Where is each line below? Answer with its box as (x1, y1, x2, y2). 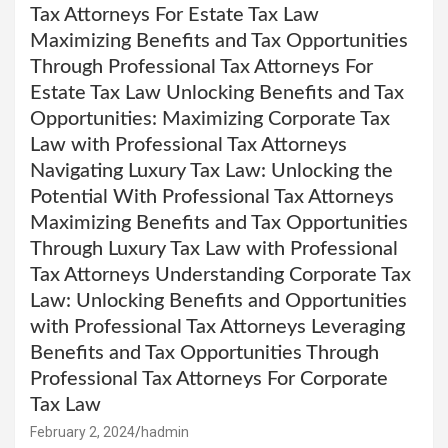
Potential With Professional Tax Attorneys (30, 186, 394, 207)
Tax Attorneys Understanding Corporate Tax (30, 264, 411, 285)
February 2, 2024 (30, 423, 135, 440)
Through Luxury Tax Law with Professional (30, 238, 398, 259)
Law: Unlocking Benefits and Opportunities (30, 290, 407, 311)
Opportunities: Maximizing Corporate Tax (30, 108, 390, 129)
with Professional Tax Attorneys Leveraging (30, 316, 405, 337)
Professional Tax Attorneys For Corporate (30, 368, 388, 389)
